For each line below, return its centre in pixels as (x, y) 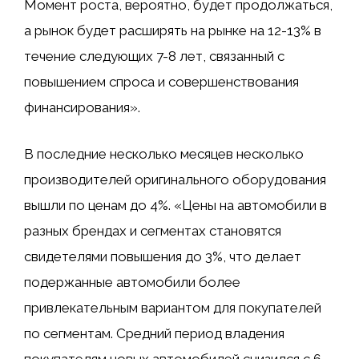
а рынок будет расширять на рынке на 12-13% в (173, 31)
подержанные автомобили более (132, 282)
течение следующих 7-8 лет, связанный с (154, 56)
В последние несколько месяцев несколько (164, 153)
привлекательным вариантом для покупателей (173, 307)
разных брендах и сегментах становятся (153, 230)
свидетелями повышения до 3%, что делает (163, 256)
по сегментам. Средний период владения (154, 333)
